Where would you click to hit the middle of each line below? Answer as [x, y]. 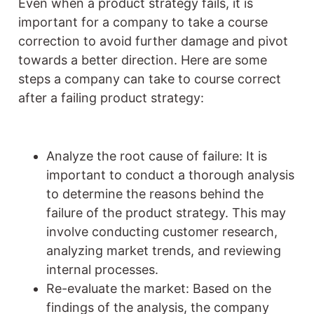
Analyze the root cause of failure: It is [157, 156]
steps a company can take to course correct [150, 78]
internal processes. [102, 269]
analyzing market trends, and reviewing [164, 250]
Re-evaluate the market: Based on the [159, 288]
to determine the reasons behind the [155, 193]
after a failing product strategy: [111, 97]
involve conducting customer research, [162, 231]
